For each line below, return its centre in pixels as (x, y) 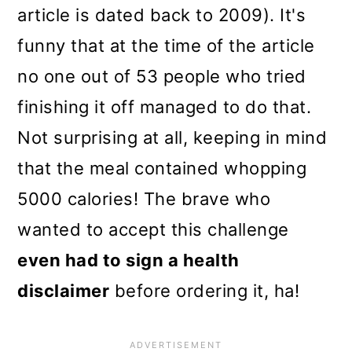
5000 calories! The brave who (144, 199)
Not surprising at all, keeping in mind (172, 138)
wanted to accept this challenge (153, 230)
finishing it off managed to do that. (165, 107)
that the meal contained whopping (162, 169)
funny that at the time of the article (166, 46)
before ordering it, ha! (205, 291)
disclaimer (64, 291)
